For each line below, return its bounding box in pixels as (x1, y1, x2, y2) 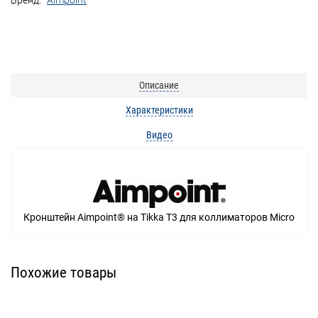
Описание (139, 79, 179, 92)
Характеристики (125, 104, 193, 116)
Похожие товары (11, 263, 116, 281)
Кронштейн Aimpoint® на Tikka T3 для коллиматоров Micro (23, 212, 295, 224)
